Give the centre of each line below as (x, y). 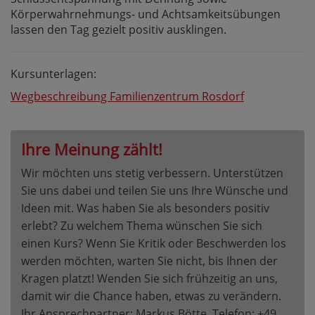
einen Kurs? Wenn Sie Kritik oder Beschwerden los (154, 243)
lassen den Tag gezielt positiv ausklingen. (118, 30)
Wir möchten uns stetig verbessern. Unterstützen (152, 173)
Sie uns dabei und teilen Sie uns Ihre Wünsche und (155, 191)
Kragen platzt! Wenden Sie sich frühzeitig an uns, (149, 278)
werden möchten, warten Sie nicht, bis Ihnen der (149, 261)
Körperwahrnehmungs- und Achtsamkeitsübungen (146, 14)
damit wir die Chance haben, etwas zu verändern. (151, 296)
